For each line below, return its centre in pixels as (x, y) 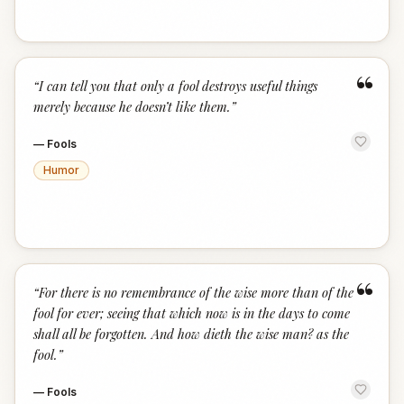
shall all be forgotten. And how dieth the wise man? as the (191, 334)
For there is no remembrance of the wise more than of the (196, 292)
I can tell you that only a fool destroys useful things (178, 86)
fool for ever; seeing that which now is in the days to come (192, 313)
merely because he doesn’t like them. (132, 106)
